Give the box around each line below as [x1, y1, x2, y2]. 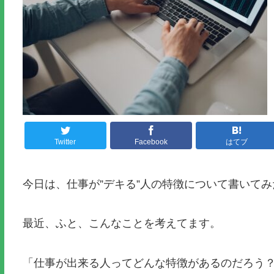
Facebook [134, 138, 168, 147]
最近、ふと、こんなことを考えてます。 [22, 217, 221, 230]
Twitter [54, 138, 76, 147]
